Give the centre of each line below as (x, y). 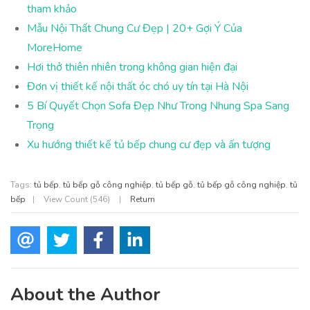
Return (143, 199)
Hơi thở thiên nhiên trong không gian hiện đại (132, 67)
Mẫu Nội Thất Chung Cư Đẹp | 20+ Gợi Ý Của (135, 28)
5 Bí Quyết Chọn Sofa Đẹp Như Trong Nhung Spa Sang (158, 106)
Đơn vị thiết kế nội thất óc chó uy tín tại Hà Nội (138, 86)
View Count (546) (77, 199)
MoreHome (55, 47)
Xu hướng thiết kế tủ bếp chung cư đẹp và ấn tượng (149, 144)
